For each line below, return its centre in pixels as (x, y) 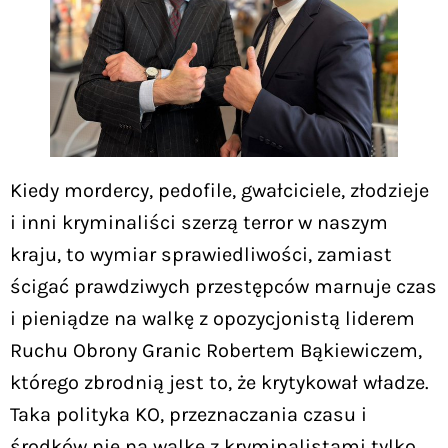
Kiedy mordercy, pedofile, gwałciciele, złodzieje (219, 190)
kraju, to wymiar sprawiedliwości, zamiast (201, 254)
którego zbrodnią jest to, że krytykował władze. (219, 382)
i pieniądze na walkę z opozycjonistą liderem (212, 318)
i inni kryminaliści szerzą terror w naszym (199, 222)
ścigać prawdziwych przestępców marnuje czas (223, 286)
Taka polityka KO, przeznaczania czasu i (188, 414)
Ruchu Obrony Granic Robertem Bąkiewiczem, (216, 350)
